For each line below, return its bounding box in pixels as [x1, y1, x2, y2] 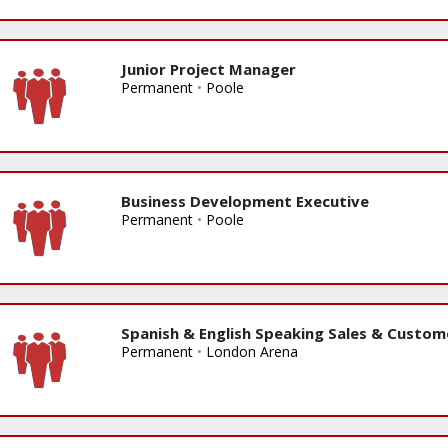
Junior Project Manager [120, 58, 296, 79]
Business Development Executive [120, 190, 369, 211]
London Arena [205, 341, 298, 361]
